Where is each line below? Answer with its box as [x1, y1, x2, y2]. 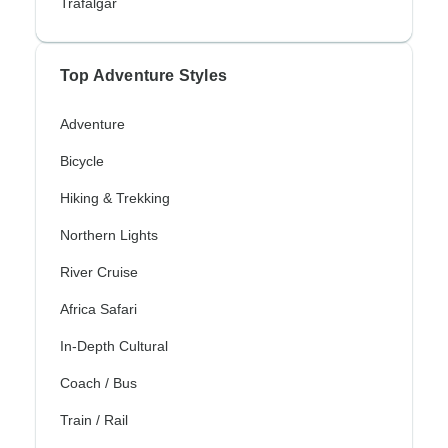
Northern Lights [60, 227, 158, 244]
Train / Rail [60, 412, 128, 429]
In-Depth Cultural [60, 338, 168, 355]
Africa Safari [60, 301, 137, 318]
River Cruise [60, 264, 138, 281]
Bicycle [60, 153, 104, 170]
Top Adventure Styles [60, 67, 227, 85]
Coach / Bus [60, 375, 137, 392]
